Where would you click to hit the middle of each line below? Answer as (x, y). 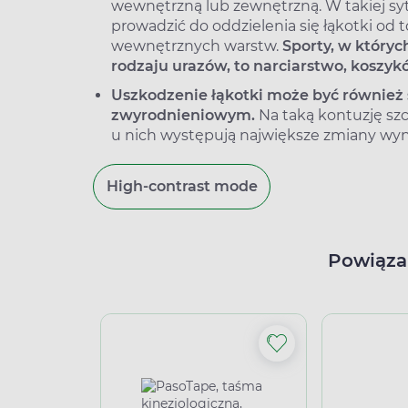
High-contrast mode (182, 186)
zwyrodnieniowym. (183, 115)
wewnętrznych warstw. (197, 46)
